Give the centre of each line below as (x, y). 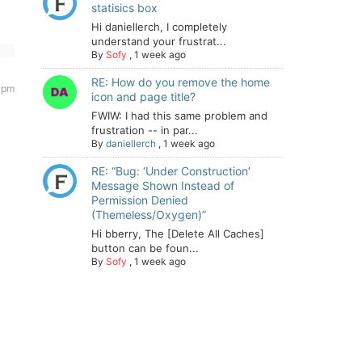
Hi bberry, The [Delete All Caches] (178, 234)
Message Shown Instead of (163, 185)
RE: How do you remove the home (181, 82)
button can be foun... (145, 248)
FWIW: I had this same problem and (179, 116)
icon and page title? (143, 97)
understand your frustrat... (159, 41)
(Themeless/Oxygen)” (149, 215)
